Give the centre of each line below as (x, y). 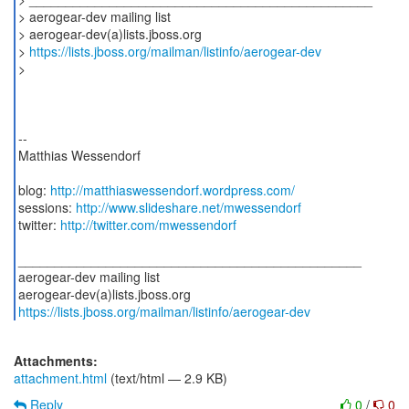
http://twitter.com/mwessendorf (148, 225)
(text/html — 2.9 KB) (167, 378)
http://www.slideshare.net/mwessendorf (188, 207)
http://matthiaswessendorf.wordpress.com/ (172, 190)
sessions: (47, 207)
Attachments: (56, 361)
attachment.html (60, 378)
